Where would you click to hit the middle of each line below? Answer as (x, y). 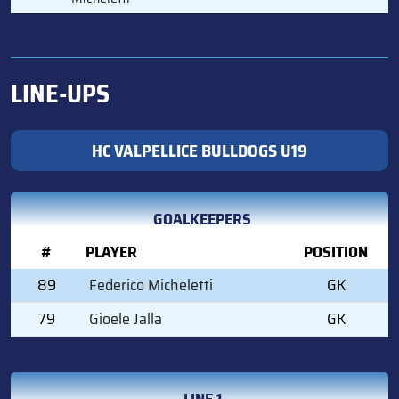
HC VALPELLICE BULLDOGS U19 (199, 150)
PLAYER (111, 252)
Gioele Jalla (126, 318)
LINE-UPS (60, 93)
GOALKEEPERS (202, 219)
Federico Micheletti (151, 285)
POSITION (336, 252)
